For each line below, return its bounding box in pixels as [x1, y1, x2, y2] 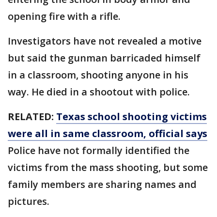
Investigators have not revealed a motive [8, 34, 201, 47]
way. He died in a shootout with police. [8, 85, 190, 98]
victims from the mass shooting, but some [8, 161, 208, 174]
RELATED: [8, 110, 56, 123]
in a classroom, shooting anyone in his [8, 68, 188, 81]
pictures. [8, 195, 52, 208]
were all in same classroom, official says [8, 127, 207, 140]
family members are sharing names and [8, 178, 197, 191]
